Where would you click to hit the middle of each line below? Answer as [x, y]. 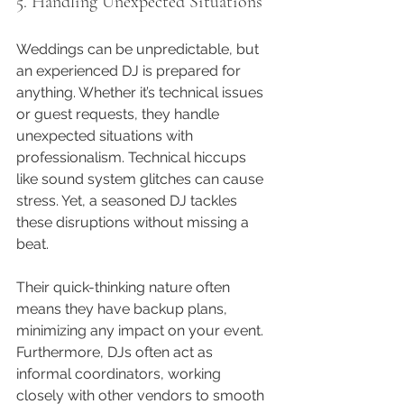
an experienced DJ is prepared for [130, 70]
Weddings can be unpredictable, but [139, 49]
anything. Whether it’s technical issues [142, 92]
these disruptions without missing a [134, 222]
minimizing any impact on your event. [142, 330]
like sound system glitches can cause [142, 179]
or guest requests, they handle [119, 114]
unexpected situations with [106, 135]
